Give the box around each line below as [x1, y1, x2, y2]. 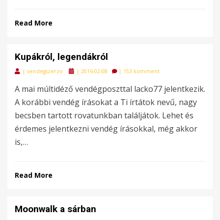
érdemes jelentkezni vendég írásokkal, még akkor [15, 123, 197, 134]
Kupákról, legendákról [15, 51, 108, 62]
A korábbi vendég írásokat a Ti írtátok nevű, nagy [15, 96, 197, 108]
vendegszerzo [27, 67, 63, 75]
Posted [68, 67, 85, 74]
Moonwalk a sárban [15, 203, 96, 215]
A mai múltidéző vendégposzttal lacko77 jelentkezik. [15, 83, 205, 94]
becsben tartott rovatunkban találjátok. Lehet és [15, 110, 193, 121]
